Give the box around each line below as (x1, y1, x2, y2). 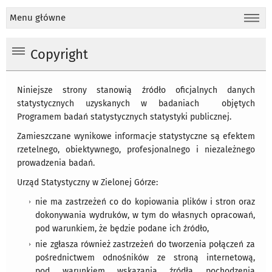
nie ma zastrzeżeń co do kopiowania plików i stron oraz (35, 197, 255, 208)
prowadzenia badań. (17, 158, 95, 169)
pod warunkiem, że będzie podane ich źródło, (35, 223, 209, 234)
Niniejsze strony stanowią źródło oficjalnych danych (17, 85, 255, 96)
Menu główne (10, 12, 66, 23)
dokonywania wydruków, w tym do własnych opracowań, (35, 210, 255, 221)
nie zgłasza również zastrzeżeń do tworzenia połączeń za (35, 239, 255, 250)
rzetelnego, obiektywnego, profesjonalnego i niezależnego (17, 144, 255, 155)
